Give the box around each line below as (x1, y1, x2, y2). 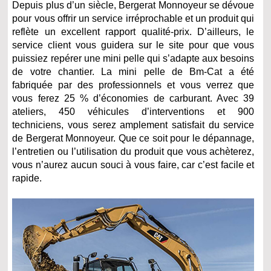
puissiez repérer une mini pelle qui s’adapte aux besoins (12, 53, 255, 64)
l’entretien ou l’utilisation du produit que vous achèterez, (12, 146, 255, 157)
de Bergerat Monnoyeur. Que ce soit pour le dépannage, (12, 133, 255, 144)
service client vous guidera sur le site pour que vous (12, 40, 255, 51)
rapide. (12, 173, 42, 184)
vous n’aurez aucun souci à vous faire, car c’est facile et (12, 160, 255, 171)
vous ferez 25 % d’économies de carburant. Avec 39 (12, 93, 255, 104)
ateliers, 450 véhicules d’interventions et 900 (12, 106, 255, 117)
